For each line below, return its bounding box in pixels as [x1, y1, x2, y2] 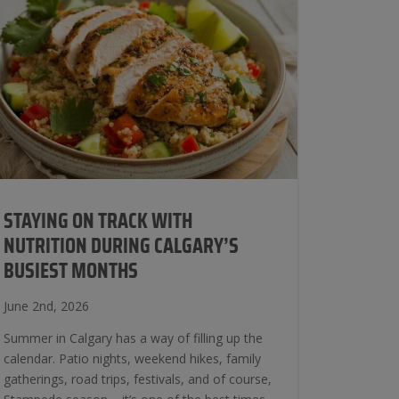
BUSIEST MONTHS [4, 261, 138, 282]
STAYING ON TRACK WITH [4, 211, 192, 232]
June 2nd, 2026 [4, 297, 89, 314]
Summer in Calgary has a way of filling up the [4, 330, 263, 346]
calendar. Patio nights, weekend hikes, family [4, 350, 261, 367]
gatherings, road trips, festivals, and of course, [4, 370, 272, 387]
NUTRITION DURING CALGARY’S [4, 236, 239, 257]
